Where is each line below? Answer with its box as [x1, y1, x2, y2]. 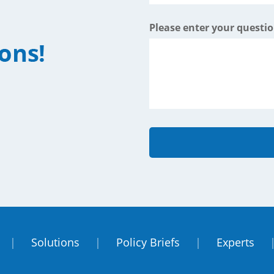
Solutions [31, 235, 80, 250]
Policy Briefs [116, 235, 180, 250]
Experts [217, 235, 254, 250]
